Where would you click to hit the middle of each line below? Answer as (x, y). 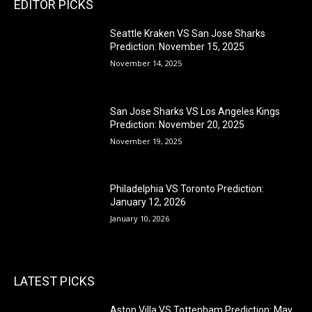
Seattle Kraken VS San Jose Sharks (188, 33)
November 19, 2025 (146, 141)
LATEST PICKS (54, 281)
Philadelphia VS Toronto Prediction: (187, 189)
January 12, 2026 (148, 202)
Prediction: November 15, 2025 (178, 46)
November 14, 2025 (146, 63)
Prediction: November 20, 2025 (178, 124)
